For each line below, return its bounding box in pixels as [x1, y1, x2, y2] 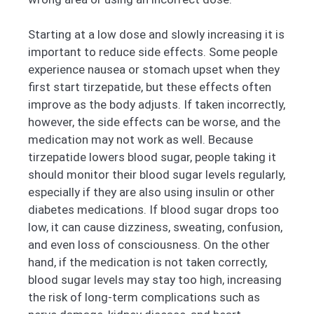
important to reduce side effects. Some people [28, 45, 278, 60]
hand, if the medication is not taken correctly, [28, 255, 267, 270]
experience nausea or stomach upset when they [28, 62, 280, 77]
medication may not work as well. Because [28, 132, 253, 147]
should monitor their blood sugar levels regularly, [28, 168, 285, 182]
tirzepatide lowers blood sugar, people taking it [28, 150, 276, 165]
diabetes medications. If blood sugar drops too [28, 203, 279, 217]
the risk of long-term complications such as [28, 290, 260, 305]
